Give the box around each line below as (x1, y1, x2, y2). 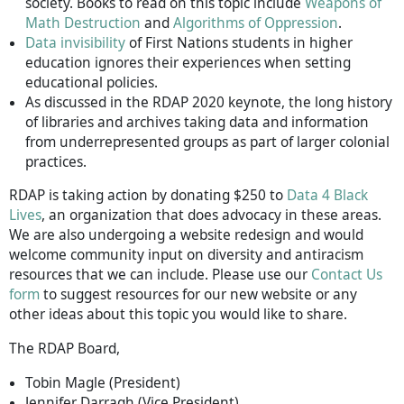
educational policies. (25, 73, 158, 92)
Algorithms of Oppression (173, 14, 338, 32)
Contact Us (311, 265, 382, 285)
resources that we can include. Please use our (9, 265, 311, 285)
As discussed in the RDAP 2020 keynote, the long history (25, 93, 392, 112)
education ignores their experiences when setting (25, 53, 351, 72)
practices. (25, 152, 87, 171)
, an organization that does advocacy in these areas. (41, 206, 381, 225)
